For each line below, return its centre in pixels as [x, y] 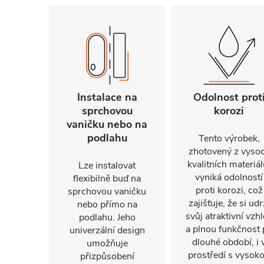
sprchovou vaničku [107, 192]
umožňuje [107, 243]
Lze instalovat [107, 166]
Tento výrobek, [229, 138]
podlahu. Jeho [107, 217]
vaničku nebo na [107, 124]
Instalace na [107, 97]
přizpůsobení [107, 256]
